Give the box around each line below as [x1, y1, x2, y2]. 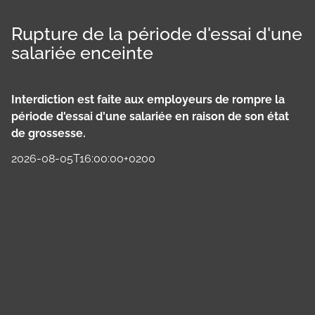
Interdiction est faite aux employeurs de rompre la [11, 93, 285, 106]
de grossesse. [11, 127, 86, 140]
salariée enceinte [11, 42, 153, 63]
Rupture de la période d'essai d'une [11, 23, 302, 44]
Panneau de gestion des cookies [11, 168, 174, 180]
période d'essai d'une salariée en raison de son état [11, 110, 289, 123]
